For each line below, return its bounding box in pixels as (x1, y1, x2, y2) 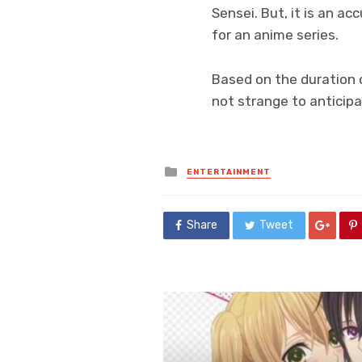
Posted (177, 160, 226, 179)
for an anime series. (212, 27, 339, 43)
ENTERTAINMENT (187, 167, 271, 178)
